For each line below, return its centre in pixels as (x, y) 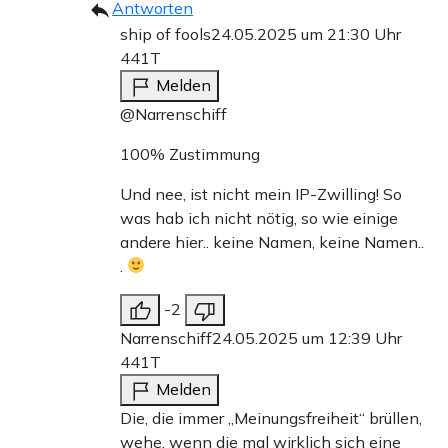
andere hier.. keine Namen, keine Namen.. (272, 241)
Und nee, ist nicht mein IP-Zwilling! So (261, 193)
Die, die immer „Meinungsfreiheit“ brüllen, (271, 417)
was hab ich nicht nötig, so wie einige (259, 217)
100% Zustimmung (190, 153)
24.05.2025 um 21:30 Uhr (306, 33)
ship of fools (165, 33)
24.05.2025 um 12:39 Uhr (307, 337)
